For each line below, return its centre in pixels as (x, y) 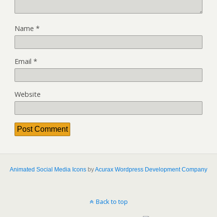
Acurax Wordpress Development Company (151, 169)
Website (28, 94)
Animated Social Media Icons (48, 169)
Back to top (112, 201)
